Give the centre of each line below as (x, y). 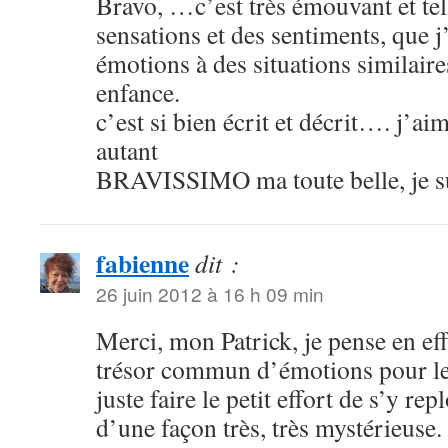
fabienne (142, 263)
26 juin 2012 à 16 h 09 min (210, 294)
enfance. (138, 92)
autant (127, 150)
